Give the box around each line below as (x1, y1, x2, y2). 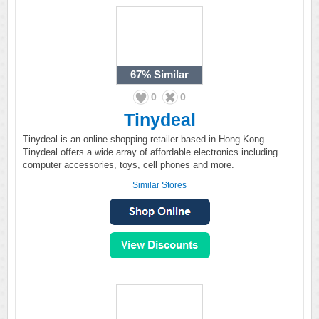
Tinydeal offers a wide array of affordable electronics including (23, 147, 278, 157)
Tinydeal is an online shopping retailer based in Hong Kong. (23, 134, 267, 145)
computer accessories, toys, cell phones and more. (23, 159, 234, 170)
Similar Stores (132, 180, 187, 190)
